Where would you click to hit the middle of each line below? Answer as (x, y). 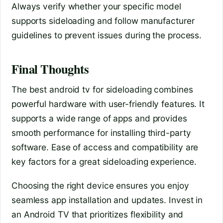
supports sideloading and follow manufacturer (103, 20)
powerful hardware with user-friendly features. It (108, 104)
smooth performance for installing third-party (101, 132)
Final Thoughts (50, 69)
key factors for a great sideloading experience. (104, 161)
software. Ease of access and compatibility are (105, 147)
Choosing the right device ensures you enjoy (100, 186)
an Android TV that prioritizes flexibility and (98, 215)
